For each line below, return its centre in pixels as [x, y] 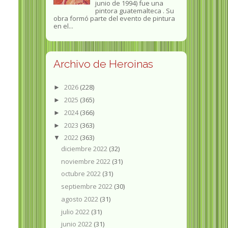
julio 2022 [76, 211]
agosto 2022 [81, 199]
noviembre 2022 [87, 161]
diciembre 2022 [85, 148]
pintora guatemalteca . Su [134, 11]
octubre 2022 [82, 174]
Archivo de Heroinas [103, 64]
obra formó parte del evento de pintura [114, 19]
